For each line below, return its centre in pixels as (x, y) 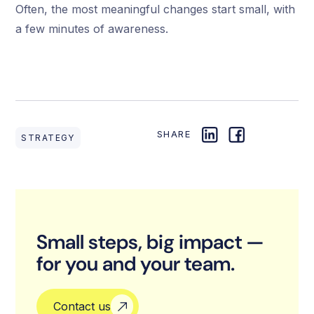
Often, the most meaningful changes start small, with (156, 9)
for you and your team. (136, 264)
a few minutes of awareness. (92, 28)
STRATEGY (48, 138)
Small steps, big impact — (151, 243)
